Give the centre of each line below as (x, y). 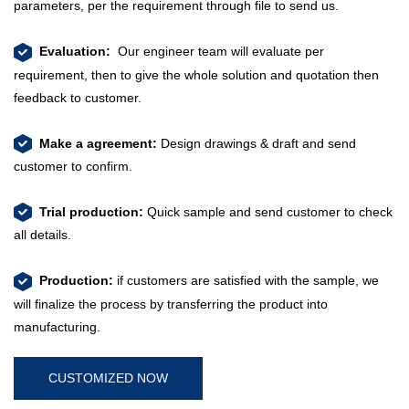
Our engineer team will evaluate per (219, 52)
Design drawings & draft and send (258, 143)
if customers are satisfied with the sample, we (246, 281)
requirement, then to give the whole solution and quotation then (196, 74)
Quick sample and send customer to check (270, 212)
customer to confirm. (73, 167)
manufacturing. (57, 326)
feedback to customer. (78, 97)
